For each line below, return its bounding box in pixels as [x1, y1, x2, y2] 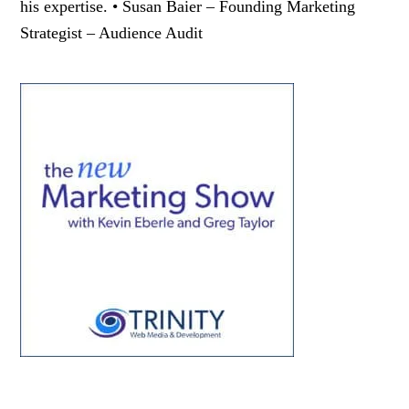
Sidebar [19, 122, 133, 161]
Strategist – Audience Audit [20, 24, 204, 43]
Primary [19, 83, 133, 121]
